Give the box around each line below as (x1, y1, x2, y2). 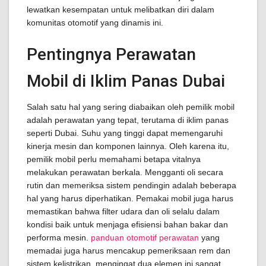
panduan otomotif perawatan (91, 233, 199, 242)
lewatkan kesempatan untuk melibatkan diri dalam (27, 5, 214, 14)
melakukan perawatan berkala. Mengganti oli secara (27, 167, 223, 177)
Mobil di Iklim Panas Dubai (27, 71, 225, 91)
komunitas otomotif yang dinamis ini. (27, 18, 163, 27)
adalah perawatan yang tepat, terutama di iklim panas (27, 115, 229, 125)
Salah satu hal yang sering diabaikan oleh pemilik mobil (27, 102, 235, 112)
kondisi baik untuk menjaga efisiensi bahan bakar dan (27, 220, 228, 229)
